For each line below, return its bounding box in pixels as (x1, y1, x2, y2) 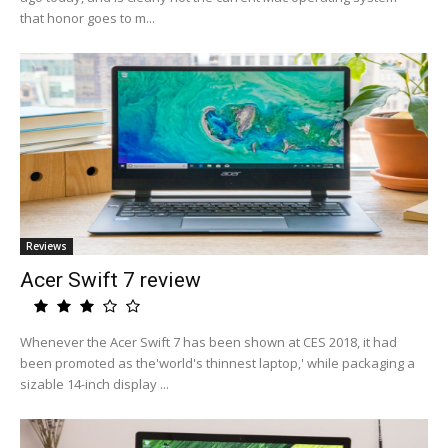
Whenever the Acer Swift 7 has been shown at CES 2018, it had (20, 333, 397, 351)
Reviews (26, 239, 67, 253)
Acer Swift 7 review (20, 268, 201, 292)
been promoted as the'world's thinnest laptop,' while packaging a (20, 354, 415, 372)
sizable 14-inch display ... (20, 375, 169, 393)
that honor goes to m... (20, 9, 155, 27)
